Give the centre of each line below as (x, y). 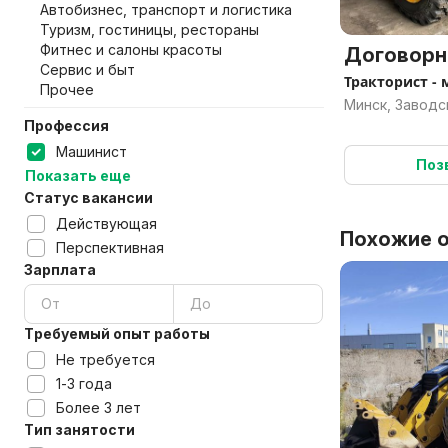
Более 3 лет (98, 407)
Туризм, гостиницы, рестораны (149, 29)
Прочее (67, 89)
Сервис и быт (87, 69)
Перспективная (110, 247)
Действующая (106, 223)
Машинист (91, 151)
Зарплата (60, 269)
